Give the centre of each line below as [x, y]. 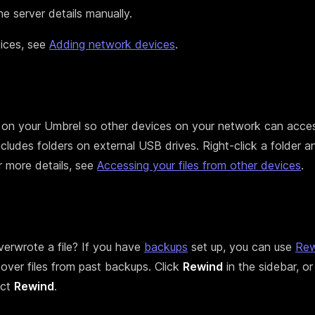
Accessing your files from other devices [199, 166]
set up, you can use [242, 247]
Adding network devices [112, 45]
